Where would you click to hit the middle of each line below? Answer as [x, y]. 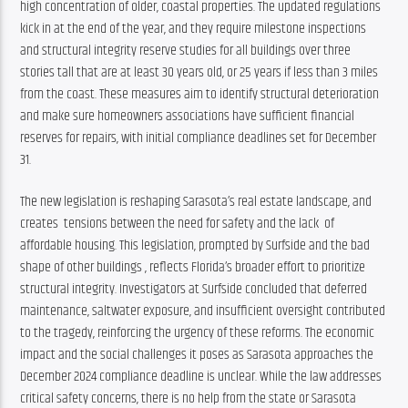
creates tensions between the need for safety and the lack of [178, 224]
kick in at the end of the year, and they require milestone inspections [194, 28]
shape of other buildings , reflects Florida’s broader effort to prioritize [193, 268]
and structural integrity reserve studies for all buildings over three [186, 50]
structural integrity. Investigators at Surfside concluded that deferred [194, 290]
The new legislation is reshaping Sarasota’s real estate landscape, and [196, 202]
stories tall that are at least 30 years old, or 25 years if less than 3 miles [199, 72]
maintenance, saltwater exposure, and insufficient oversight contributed [203, 311]
